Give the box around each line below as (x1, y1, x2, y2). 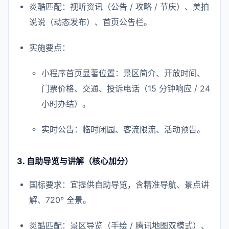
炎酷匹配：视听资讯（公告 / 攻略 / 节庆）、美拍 (29, 2, 209, 12)
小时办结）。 (41, 99, 90, 109)
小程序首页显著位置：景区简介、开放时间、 (41, 68, 205, 78)
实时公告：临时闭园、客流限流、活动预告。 (41, 124, 205, 134)
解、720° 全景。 (29, 195, 91, 205)
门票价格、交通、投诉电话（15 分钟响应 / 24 (41, 83, 210, 94)
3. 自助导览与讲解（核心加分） (17, 156, 133, 166)
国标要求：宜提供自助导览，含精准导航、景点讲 (29, 179, 209, 190)
